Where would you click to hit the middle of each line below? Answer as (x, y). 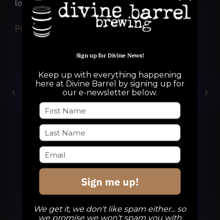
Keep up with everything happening (110, 74)
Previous (41, 92)
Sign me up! (110, 181)
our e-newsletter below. (110, 92)
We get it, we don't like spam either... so (110, 208)
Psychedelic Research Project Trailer (88, 28)
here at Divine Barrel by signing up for (110, 83)
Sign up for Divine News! (110, 55)
